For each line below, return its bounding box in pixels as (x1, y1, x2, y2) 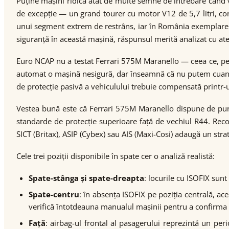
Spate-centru (29, 189, 79, 199)
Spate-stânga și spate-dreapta (29, 173, 144, 183)
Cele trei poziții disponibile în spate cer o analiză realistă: (16, 151, 215, 161)
